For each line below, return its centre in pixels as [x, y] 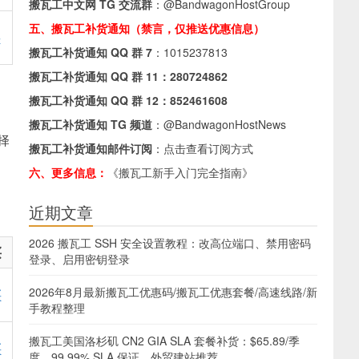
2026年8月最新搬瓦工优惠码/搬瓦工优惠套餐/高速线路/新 [173, 292]
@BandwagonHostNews [225, 124]
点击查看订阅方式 [208, 148]
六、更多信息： [68, 172]
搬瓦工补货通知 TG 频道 [91, 124]
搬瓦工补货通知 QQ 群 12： [99, 100]
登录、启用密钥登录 [79, 259]
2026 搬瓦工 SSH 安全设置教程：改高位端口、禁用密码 [170, 243]
